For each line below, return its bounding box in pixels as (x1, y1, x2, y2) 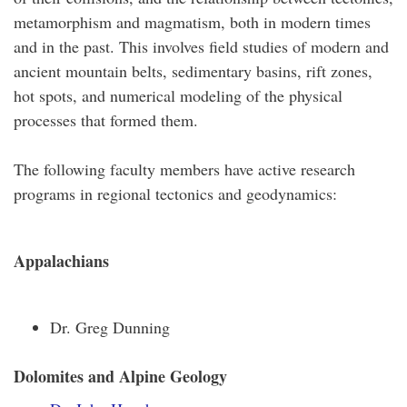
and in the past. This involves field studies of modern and (14, 35, 389, 57)
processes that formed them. (14, 109, 198, 131)
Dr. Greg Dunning (50, 316, 170, 338)
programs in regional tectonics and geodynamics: (14, 183, 337, 204)
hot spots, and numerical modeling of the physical (14, 84, 342, 106)
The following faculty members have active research (14, 158, 355, 180)
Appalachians (14, 249, 109, 273)
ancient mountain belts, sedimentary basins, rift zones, (14, 60, 372, 82)
